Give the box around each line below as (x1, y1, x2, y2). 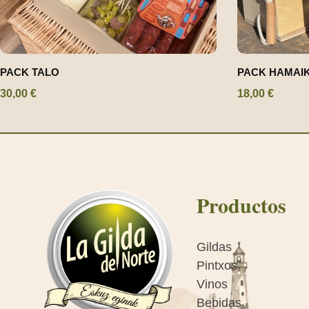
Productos (197, 189, 287, 220)
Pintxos (197, 258, 238, 272)
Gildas (197, 239, 232, 254)
